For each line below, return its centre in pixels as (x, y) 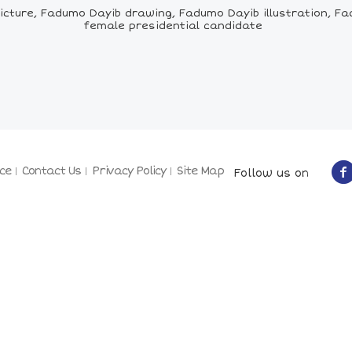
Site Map (200, 171)
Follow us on (266, 173)
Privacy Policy (129, 171)
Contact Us (51, 171)
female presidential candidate (173, 26)
